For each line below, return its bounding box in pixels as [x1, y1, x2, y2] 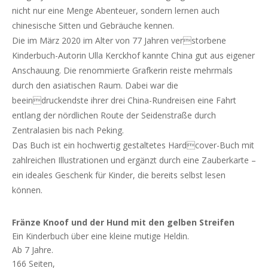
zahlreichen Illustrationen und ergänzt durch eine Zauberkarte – [12, 154, 256, 166]
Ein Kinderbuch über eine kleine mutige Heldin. [12, 230, 189, 242]
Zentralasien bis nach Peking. [12, 124, 124, 136]
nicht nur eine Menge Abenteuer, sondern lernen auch [12, 5, 220, 17]
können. [12, 184, 42, 196]
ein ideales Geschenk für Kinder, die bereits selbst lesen [12, 169, 226, 181]
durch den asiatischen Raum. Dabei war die [12, 80, 178, 92]
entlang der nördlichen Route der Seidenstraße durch [12, 109, 216, 121]
